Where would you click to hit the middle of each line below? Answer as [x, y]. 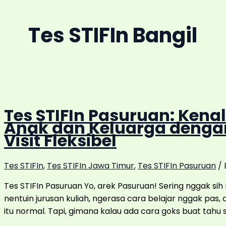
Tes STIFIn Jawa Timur [91, 166]
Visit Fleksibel [60, 140]
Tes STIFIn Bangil [113, 36]
